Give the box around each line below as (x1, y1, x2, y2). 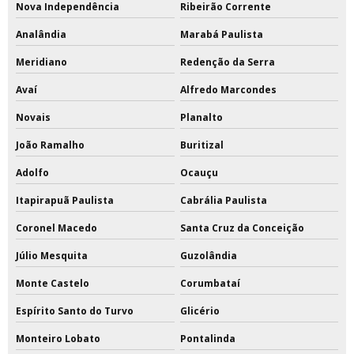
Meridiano (16, 55, 67, 70)
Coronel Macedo (16, 221, 97, 235)
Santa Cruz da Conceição (179, 221, 304, 235)
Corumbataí (179, 277, 240, 291)
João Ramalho (16, 138, 85, 153)
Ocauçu (179, 166, 218, 180)
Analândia (16, 28, 66, 42)
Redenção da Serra (179, 55, 275, 70)
